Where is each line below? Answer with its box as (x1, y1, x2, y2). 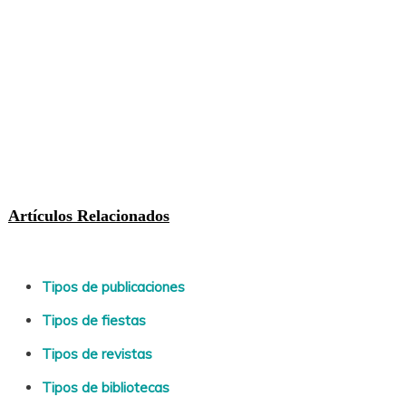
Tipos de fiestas (42, 312, 147, 330)
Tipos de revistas (42, 345, 153, 363)
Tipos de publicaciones (42, 278, 186, 296)
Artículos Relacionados (7, 206, 169, 225)
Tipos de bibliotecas (42, 379, 170, 397)
